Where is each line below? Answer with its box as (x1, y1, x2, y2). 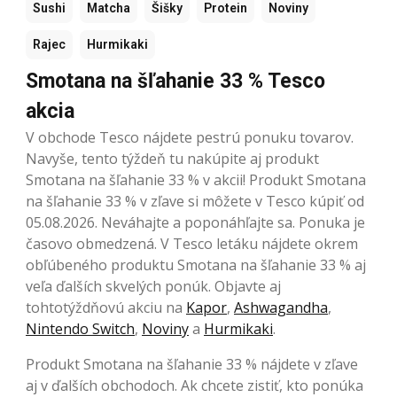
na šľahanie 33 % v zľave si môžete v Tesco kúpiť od (26, 191, 364, 211)
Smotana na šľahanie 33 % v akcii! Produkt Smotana (26, 169, 366, 190)
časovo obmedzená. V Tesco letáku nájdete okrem (26, 233, 358, 253)
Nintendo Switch (26, 318, 135, 339)
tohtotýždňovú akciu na (26, 297, 186, 317)
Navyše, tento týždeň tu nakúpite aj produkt (26, 148, 319, 168)
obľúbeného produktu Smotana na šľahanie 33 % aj (26, 254, 366, 275)
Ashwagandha (234, 297, 328, 317)
